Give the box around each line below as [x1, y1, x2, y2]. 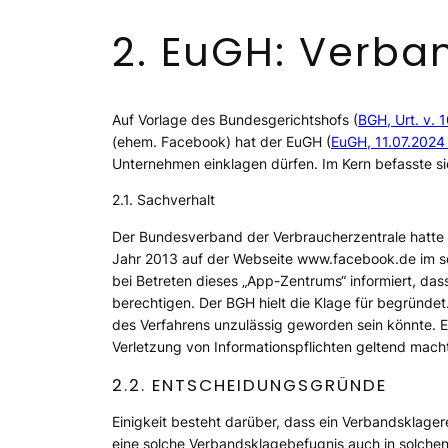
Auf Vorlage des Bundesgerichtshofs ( [112, 111, 358, 129]
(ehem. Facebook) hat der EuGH [112, 133, 326, 151]
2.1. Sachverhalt [112, 191, 215, 209]
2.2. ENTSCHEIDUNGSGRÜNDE [112, 372, 387, 397]
